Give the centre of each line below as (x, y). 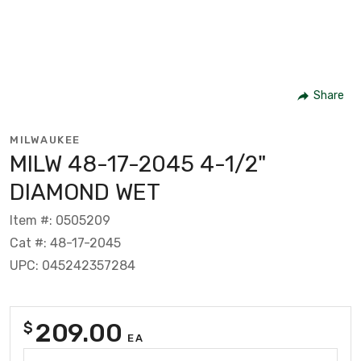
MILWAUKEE (45, 139)
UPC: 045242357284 (73, 265)
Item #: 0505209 (60, 220)
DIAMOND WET (85, 192)
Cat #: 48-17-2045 (65, 243)
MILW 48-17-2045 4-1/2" (138, 164)
